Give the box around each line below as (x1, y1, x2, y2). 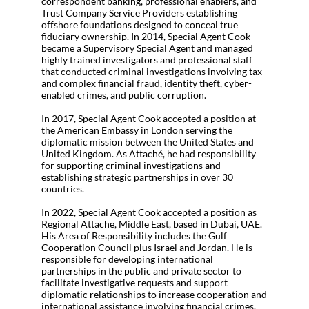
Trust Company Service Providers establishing (41, 7, 237, 19)
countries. (41, 183, 84, 195)
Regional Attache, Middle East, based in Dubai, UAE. (41, 218, 262, 230)
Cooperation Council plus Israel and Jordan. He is (41, 241, 252, 254)
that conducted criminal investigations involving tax (41, 66, 262, 78)
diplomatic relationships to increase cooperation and (41, 288, 267, 301)
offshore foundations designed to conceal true (41, 19, 238, 31)
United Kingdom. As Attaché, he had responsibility (41, 148, 256, 160)
